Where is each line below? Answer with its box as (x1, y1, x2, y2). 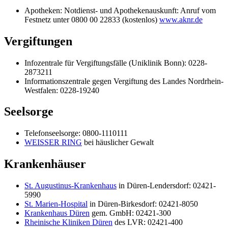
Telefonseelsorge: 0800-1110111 (24, 129, 128, 138)
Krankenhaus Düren (24, 209, 90, 218)
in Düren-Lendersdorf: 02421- (117, 181, 216, 190)
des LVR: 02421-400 (112, 218, 183, 227)
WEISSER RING (24, 138, 82, 147)
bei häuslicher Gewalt (82, 138, 154, 147)
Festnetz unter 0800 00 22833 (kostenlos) (24, 15, 159, 24)
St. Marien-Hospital (24, 199, 88, 209)
